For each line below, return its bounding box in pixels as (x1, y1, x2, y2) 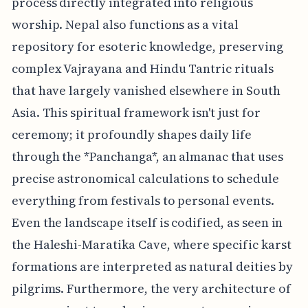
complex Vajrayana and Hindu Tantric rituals (11, 59, 274, 77)
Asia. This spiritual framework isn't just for (11, 103, 261, 121)
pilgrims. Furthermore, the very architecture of (11, 279, 291, 297)
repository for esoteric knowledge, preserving (11, 37, 283, 55)
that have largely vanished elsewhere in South (11, 81, 280, 99)
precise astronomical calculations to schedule (11, 169, 279, 187)
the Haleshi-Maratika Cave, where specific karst (11, 235, 291, 253)
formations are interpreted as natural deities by (11, 257, 293, 275)
